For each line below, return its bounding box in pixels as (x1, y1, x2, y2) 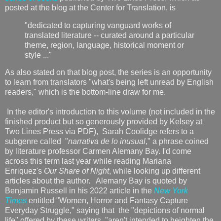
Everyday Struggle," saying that (5, 206, 116, 215)
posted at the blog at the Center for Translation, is (5, 3, 178, 12)
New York (154, 186, 188, 195)
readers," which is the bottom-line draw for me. (5, 88, 170, 97)
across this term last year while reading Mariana (5, 157, 171, 166)
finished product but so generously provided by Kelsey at (5, 117, 202, 126)
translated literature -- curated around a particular (25, 31, 194, 39)
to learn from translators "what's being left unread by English (5, 78, 214, 87)
